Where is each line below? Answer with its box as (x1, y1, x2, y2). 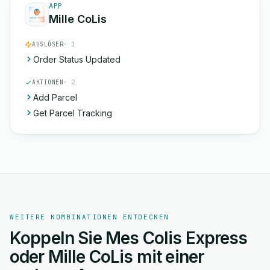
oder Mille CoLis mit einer (10, 246, 204, 267)
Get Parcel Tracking (33, 108, 112, 118)
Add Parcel (33, 92, 77, 102)
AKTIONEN (32, 78, 63, 86)
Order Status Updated (33, 54, 121, 64)
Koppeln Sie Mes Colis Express (10, 228, 248, 248)
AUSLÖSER (32, 40, 63, 48)
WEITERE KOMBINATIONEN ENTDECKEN (10, 213, 169, 221)
